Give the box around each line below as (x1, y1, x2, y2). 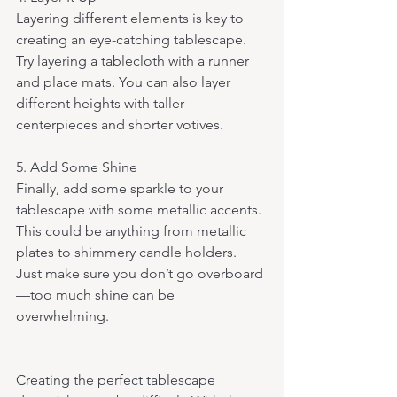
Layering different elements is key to (16, 9, 247, 27)
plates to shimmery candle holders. (16, 243, 240, 261)
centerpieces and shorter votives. (16, 115, 223, 133)
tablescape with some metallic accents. (16, 200, 265, 218)
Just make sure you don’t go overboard (16, 264, 263, 282)
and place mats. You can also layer (16, 73, 234, 90)
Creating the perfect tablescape (16, 370, 219, 388)
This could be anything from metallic (16, 222, 250, 239)
